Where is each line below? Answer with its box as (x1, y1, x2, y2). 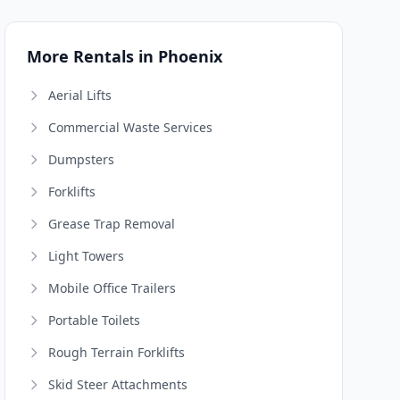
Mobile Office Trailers (48, 279, 177, 296)
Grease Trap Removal (48, 215, 176, 232)
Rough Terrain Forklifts (48, 344, 186, 361)
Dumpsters (48, 151, 115, 168)
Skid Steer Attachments (48, 376, 188, 393)
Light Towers (48, 247, 125, 264)
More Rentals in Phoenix (27, 46, 223, 67)
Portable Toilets (48, 312, 141, 329)
